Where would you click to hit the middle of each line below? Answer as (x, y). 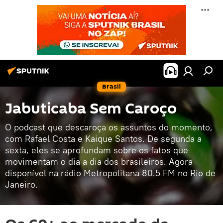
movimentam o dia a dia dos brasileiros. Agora (99, 162)
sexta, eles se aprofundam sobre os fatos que (97, 150)
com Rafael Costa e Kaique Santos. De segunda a (103, 139)
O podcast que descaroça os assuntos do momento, (109, 127)
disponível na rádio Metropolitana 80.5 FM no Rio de (110, 173)
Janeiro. (21, 184)
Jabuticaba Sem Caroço (91, 109)
